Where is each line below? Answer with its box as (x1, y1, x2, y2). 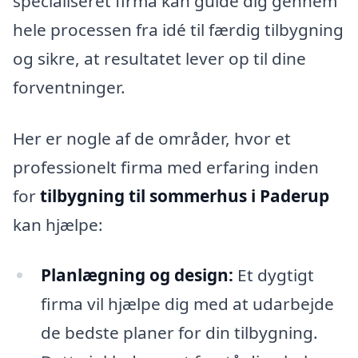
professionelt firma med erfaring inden (13, 155, 319, 178)
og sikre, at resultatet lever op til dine (13, 46, 306, 70)
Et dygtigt (233, 264, 314, 287)
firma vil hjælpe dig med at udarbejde (40, 292, 334, 316)
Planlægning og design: (40, 264, 233, 287)
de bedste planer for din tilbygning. (40, 321, 318, 344)
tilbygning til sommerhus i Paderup (40, 184, 329, 207)
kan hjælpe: (13, 213, 103, 236)
